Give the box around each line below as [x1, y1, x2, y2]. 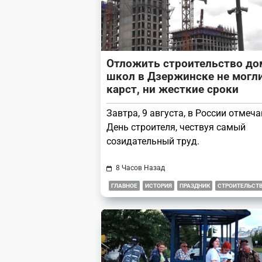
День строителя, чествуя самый [106, 122, 246, 133]
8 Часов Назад [115, 164, 165, 173]
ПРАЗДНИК [180, 182, 210, 189]
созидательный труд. [106, 136, 199, 147]
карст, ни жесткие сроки [106, 82, 239, 96]
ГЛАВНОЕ [111, 182, 137, 189]
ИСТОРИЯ [145, 182, 172, 189]
